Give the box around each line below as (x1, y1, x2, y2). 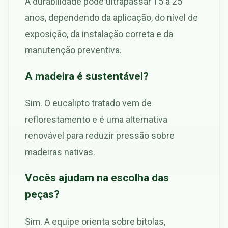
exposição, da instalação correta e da (25, 28, 173, 39)
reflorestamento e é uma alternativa (25, 113, 167, 125)
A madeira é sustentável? (25, 69, 149, 82)
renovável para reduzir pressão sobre (25, 130, 175, 141)
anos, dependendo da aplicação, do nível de (25, 12, 198, 23)
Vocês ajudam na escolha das (25, 171, 169, 184)
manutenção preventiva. (25, 44, 122, 55)
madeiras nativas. (25, 146, 95, 157)
